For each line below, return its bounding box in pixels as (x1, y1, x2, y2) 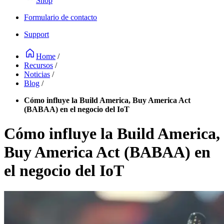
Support (24, 30, 49, 38)
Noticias (24, 70, 50, 78)
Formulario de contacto (24, 13, 97, 21)
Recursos (24, 61, 53, 69)
